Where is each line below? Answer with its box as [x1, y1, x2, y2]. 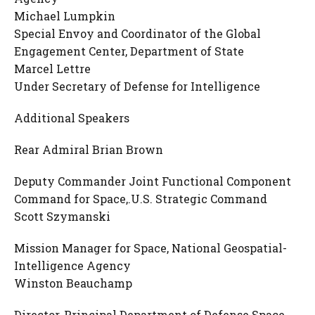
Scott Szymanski [14, 209, 110, 224]
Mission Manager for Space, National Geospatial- [14, 240, 287, 255]
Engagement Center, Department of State [14, 44, 244, 58]
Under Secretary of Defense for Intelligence [14, 79, 260, 94]
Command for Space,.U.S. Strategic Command [14, 191, 267, 206]
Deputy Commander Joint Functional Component [14, 174, 291, 188]
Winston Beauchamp [14, 276, 132, 290]
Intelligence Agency [14, 258, 131, 273]
